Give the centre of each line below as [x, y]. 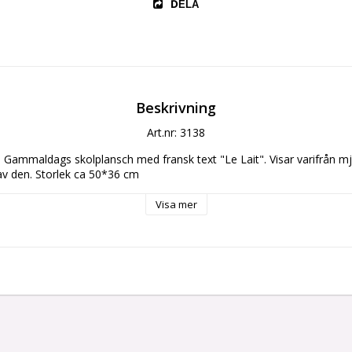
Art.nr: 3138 [176, 132]
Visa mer [176, 204]
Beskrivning [176, 107]
